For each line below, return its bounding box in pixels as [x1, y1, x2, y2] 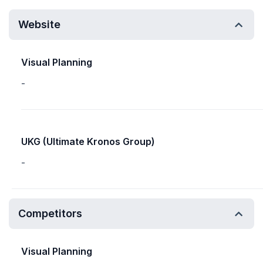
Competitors [18, 207, 82, 220]
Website [18, 18, 60, 31]
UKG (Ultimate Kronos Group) [21, 136, 155, 147]
